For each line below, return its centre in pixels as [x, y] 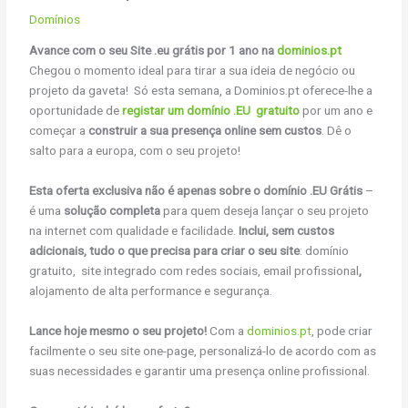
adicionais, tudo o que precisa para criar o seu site [165, 251]
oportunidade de [76, 111]
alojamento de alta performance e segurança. [151, 291]
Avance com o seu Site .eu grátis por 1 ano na [153, 51]
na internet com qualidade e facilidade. [134, 231]
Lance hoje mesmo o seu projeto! [118, 331]
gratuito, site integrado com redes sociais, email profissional [194, 271]
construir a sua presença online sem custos [205, 131]
